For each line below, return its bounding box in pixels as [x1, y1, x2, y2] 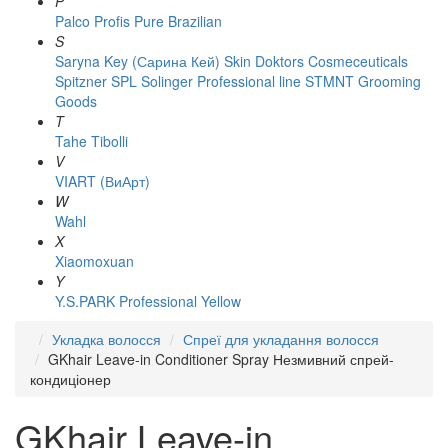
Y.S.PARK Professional [55, 291, 197, 311]
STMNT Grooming [305, 71, 421, 91]
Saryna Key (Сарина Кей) [55, 51, 220, 71]
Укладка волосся [52, 329, 161, 349]
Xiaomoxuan [55, 251, 134, 271]
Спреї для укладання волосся [183, 329, 379, 349]
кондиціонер [30, 369, 111, 389]
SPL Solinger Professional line [111, 71, 301, 91]
